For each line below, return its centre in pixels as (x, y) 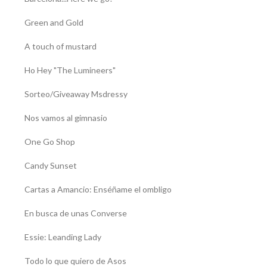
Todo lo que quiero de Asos (75, 260)
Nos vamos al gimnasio (66, 117)
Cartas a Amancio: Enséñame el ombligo (98, 189)
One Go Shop (49, 141)
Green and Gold (54, 22)
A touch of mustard (60, 46)
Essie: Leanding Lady (63, 237)
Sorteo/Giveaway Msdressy (76, 94)
